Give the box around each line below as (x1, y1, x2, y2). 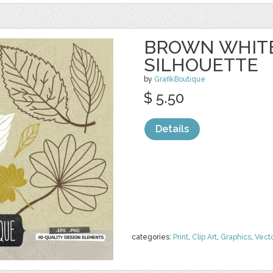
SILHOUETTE (144, 54, 258, 76)
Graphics (221, 233, 251, 241)
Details (155, 123, 189, 135)
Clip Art (192, 233, 217, 241)
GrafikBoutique (154, 75, 205, 83)
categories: (132, 233, 173, 241)
